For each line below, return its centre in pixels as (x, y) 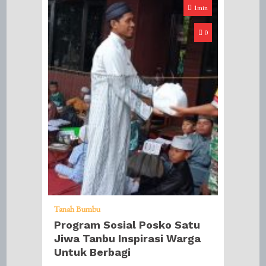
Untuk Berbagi (93, 252)
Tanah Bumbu (77, 209)
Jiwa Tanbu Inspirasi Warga (128, 238)
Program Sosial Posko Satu (127, 224)
